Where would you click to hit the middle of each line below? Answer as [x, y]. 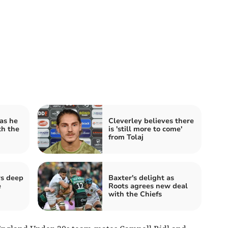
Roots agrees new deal [148, 186]
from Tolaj [126, 137]
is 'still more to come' [145, 129]
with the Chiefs [135, 194]
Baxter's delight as [141, 178]
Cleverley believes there [151, 121]
